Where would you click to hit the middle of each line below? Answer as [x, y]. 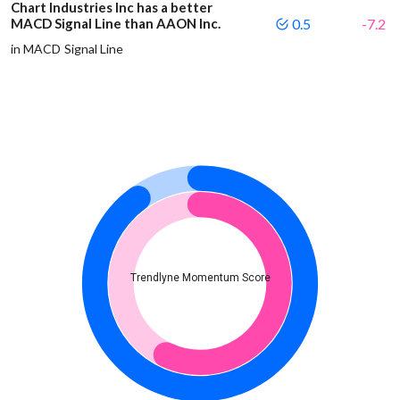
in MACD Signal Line [67, 48]
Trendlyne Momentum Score [200, 277]
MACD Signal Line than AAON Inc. [116, 23]
